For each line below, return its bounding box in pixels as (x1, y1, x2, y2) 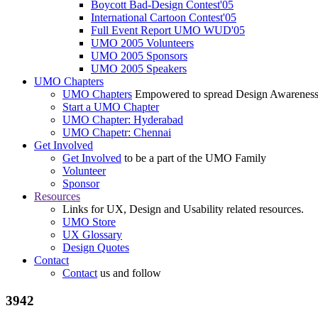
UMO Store (62, 216, 116, 229)
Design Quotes (62, 241, 129, 254)
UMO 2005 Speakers (91, 62, 187, 75)
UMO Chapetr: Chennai (62, 126, 171, 139)
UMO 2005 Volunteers (91, 37, 194, 50)
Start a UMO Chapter (62, 101, 159, 114)
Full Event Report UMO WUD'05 (91, 24, 245, 37)
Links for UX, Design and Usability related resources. (62, 203, 304, 216)
